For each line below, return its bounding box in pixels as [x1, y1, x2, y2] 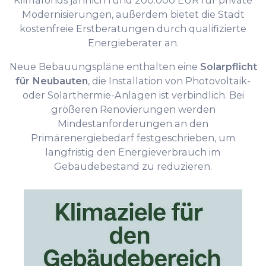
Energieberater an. [87, 37, 179, 49]
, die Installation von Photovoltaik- [88, 75, 251, 87]
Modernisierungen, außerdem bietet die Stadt [21, 8, 245, 21]
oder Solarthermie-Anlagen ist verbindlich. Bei [22, 89, 244, 102]
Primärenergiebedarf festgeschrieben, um [30, 132, 236, 144]
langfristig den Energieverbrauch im [45, 146, 221, 159]
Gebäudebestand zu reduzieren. [54, 160, 212, 173]
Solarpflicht [199, 61, 257, 73]
